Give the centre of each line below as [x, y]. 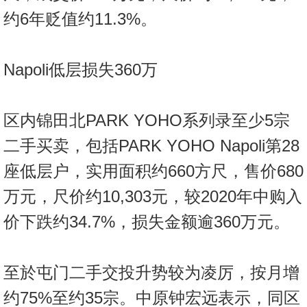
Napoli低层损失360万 [81, 70]
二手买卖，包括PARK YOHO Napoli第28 [151, 146]
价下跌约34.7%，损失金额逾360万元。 [147, 222]
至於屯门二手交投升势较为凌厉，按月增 [151, 273]
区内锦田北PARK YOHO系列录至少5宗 [147, 121]
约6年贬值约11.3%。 [80, 19]
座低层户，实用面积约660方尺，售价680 [153, 171]
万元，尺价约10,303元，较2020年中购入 [153, 197]
